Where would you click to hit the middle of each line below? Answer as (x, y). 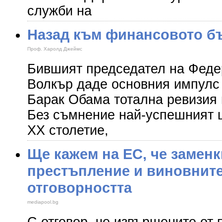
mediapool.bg (43, 202)
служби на (59, 11)
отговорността (80, 188)
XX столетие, (68, 130)
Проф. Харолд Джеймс (55, 49)
